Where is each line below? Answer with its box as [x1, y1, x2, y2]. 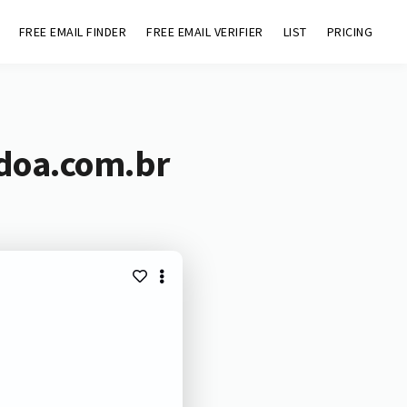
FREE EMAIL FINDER [18, 24, 127, 40]
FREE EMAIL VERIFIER [146, 24, 263, 40]
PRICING [326, 24, 373, 40]
